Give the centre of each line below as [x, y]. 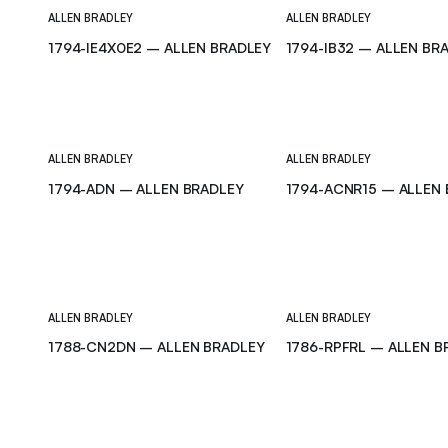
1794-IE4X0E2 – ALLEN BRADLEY [160, 48]
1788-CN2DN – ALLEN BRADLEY [156, 347]
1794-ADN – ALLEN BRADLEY [146, 188]
